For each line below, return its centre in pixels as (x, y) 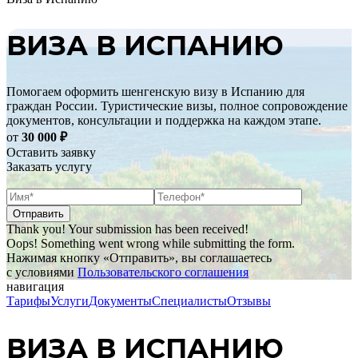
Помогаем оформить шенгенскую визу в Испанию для (155, 92)
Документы (120, 301)
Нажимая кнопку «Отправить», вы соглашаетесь (139, 258)
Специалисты (189, 301)
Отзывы (249, 301)
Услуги (70, 301)
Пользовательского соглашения (163, 272)
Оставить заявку (51, 153)
